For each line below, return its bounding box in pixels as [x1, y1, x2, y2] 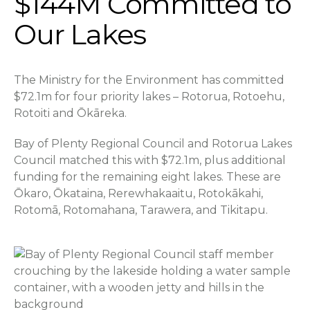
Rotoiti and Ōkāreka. [14, 107, 127, 120]
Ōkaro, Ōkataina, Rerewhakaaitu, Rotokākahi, [14, 187, 263, 201]
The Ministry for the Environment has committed [14, 73, 284, 87]
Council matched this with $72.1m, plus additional [14, 154, 286, 167]
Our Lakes [14, 17, 147, 52]
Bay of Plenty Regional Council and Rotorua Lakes [14, 137, 292, 151]
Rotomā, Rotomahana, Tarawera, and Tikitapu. [14, 203, 268, 217]
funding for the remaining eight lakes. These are [14, 170, 281, 184]
